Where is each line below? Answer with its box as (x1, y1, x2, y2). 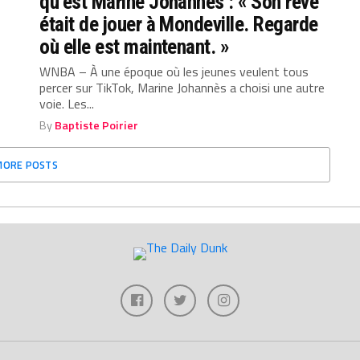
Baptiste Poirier (55, 117, 139, 135)
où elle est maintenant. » (39, 35, 230, 59)
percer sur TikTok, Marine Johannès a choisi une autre (39, 78, 325, 98)
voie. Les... (39, 94, 95, 114)
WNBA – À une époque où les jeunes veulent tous (39, 62, 309, 82)
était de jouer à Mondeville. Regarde (39, 12, 318, 37)
